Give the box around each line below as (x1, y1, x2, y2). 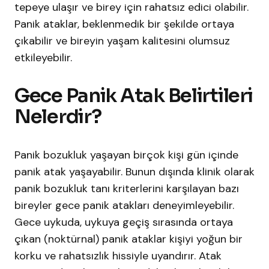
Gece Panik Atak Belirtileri (14, 83, 253, 108)
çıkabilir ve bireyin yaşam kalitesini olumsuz (14, 34, 230, 49)
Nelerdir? (14, 104, 101, 129)
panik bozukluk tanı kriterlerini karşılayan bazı (14, 181, 239, 196)
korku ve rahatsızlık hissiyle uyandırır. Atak (14, 249, 222, 264)
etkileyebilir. (14, 50, 75, 65)
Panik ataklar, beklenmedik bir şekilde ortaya (14, 17, 234, 32)
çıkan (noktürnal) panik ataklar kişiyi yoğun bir (14, 232, 243, 247)
